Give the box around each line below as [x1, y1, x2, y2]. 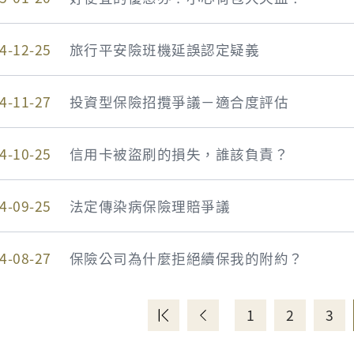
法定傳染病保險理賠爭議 [69, 195, 231, 216]
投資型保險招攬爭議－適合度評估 [69, 91, 289, 111]
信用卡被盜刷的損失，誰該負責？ [69, 143, 289, 164]
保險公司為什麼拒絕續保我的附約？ [69, 247, 303, 268]
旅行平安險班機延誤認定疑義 [69, 39, 260, 59]
